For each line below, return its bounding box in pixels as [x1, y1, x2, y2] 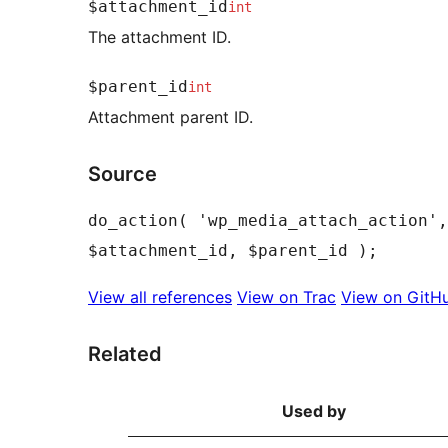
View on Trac [237, 286, 336, 307]
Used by [281, 400, 346, 421]
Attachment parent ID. [88, 106, 253, 127]
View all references [88, 286, 232, 307]
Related [88, 341, 162, 366]
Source [88, 161, 157, 186]
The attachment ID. [88, 26, 231, 47]
